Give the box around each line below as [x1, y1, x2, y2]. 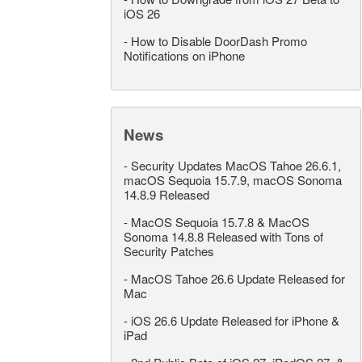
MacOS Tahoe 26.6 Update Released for [131, 269, 345, 287]
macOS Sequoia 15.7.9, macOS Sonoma [124, 170, 342, 188]
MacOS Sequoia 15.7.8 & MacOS [131, 213, 309, 230]
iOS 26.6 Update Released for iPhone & [131, 311, 339, 329]
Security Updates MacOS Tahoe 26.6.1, [131, 156, 341, 174]
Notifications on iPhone [124, 46, 245, 64]
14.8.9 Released [124, 185, 209, 203]
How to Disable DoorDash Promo [131, 32, 307, 49]
